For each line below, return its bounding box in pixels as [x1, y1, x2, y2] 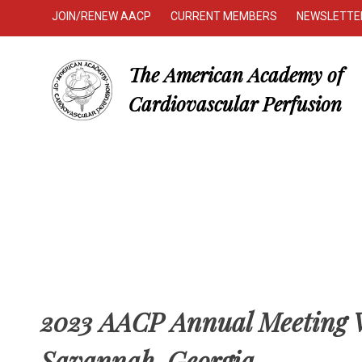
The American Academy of [128, 61, 343, 87]
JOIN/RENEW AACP [52, 10, 151, 23]
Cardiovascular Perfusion [128, 90, 342, 116]
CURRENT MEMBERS [170, 10, 277, 23]
